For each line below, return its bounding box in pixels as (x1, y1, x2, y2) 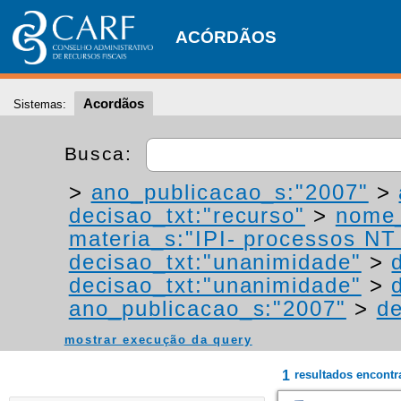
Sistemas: (13, 98, 66, 111)
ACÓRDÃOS (175, 28, 277, 47)
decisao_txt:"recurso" (68, 203, 306, 227)
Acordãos (83, 96, 144, 111)
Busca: (64, 142, 140, 164)
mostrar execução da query (64, 333, 252, 346)
